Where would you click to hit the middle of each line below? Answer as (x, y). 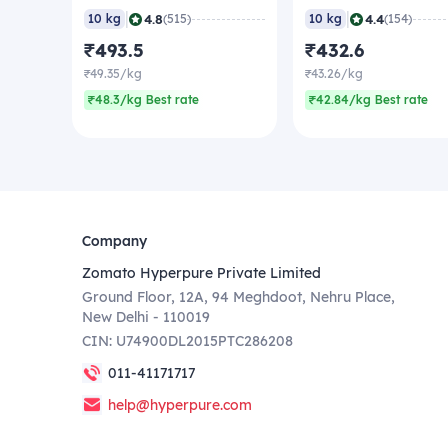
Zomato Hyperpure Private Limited (201, 273)
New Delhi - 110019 (146, 317)
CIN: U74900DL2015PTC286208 (187, 341)
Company (114, 241)
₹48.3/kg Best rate (143, 100)
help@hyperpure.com (180, 405)
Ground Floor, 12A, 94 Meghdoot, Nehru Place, (238, 297)
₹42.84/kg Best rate (368, 100)
